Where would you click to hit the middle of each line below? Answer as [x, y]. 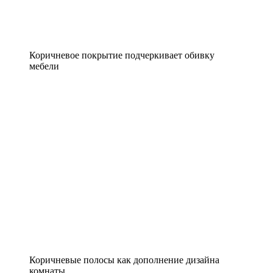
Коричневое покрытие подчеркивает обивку [122, 55]
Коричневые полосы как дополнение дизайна [124, 260]
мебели [44, 66]
